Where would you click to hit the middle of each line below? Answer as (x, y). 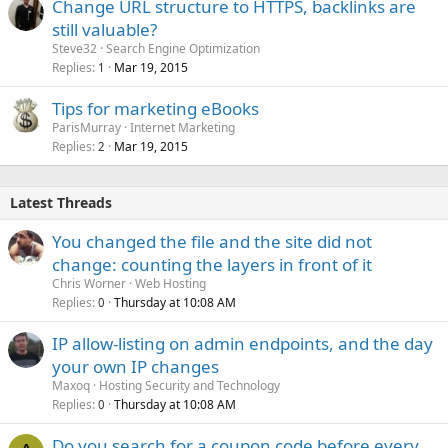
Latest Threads (61, 202)
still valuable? (104, 29)
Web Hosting (170, 283)
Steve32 (74, 48)
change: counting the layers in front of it (212, 264)
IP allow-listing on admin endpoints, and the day (242, 343)
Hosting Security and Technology (189, 385)
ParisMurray (86, 127)
